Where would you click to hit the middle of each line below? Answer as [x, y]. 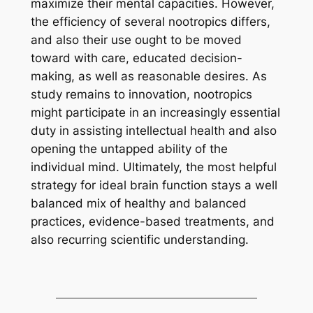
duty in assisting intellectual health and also [153, 131]
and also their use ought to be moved [136, 40]
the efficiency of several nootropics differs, [150, 22]
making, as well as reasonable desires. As [148, 77]
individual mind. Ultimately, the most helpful [153, 167]
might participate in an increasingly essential [155, 113]
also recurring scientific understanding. [139, 240]
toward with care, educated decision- [136, 58]
